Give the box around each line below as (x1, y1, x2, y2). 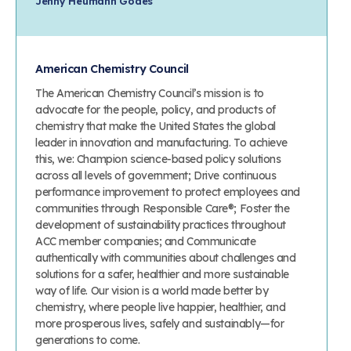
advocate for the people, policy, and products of (35, 102, 276, 117)
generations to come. (35, 332, 140, 347)
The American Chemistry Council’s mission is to (35, 85, 264, 100)
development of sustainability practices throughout (35, 217, 286, 232)
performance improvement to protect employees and (35, 184, 300, 199)
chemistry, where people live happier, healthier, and (35, 299, 286, 314)
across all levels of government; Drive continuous (35, 168, 277, 183)
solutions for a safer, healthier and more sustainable (35, 266, 289, 281)
